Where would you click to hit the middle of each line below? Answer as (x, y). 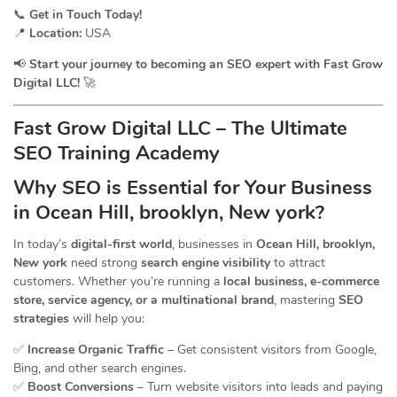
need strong (104, 263)
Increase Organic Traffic (96, 350)
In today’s (42, 245)
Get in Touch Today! (86, 15)
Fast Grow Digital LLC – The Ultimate (180, 129)
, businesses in (214, 245)
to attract (298, 263)
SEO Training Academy (117, 154)
